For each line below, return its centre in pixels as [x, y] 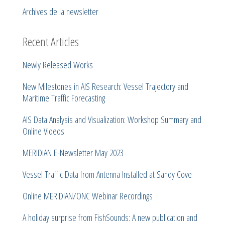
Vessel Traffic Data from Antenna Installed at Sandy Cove [107, 174]
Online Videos [43, 131]
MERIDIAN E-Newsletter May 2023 [73, 152]
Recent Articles [51, 41]
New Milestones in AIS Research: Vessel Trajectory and [105, 86]
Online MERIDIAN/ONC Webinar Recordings [88, 196]
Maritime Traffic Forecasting [64, 98]
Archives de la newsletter [61, 11]
